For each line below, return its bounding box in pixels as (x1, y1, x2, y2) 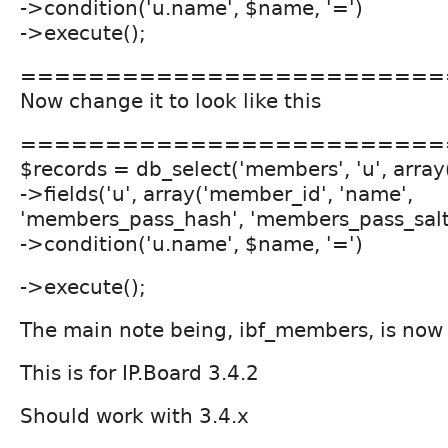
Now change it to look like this (20, 88, 321, 113)
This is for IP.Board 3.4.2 (20, 360, 259, 385)
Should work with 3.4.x (20, 403, 249, 428)
